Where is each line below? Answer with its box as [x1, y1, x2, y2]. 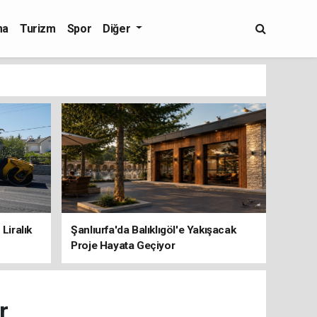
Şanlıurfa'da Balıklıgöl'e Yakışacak [71, 224, 236, 236]
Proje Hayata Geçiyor [71, 239, 175, 252]
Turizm [20, 21, 56, 35]
